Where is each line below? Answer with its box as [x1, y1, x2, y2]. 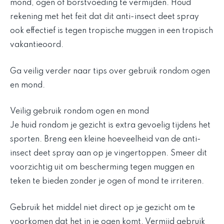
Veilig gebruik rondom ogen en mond [10, 107, 149, 116]
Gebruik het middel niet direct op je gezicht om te [10, 203, 195, 212]
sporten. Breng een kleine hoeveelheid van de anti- [10, 135, 201, 144]
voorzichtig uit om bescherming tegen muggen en [10, 163, 194, 172]
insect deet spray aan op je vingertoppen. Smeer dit [10, 149, 207, 158]
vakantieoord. [10, 41, 63, 49]
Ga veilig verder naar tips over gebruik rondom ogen [10, 67, 210, 75]
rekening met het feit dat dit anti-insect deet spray [10, 13, 199, 21]
